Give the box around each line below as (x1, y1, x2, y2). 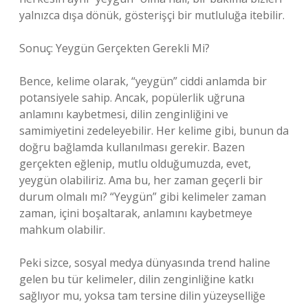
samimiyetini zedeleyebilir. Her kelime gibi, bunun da (19, 123, 289, 138)
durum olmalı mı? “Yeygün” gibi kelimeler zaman (19, 189, 266, 204)
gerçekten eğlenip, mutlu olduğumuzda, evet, (19, 156, 251, 171)
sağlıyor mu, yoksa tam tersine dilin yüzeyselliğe (19, 288, 265, 303)
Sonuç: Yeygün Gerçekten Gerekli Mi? (19, 41, 210, 56)
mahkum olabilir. (19, 222, 105, 237)
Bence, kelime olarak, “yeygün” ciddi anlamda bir (19, 74, 267, 89)
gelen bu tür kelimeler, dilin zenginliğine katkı (19, 272, 254, 287)
